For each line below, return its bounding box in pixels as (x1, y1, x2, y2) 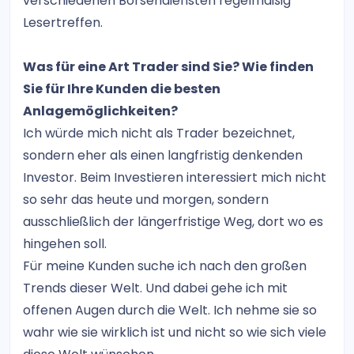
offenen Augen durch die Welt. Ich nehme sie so (23, 300, 317, 319)
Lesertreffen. (23, 13, 103, 32)
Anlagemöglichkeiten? (23, 101, 178, 120)
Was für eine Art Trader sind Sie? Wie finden (23, 57, 314, 76)
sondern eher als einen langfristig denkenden (23, 145, 303, 164)
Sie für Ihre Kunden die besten (23, 79, 220, 98)
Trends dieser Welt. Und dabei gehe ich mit (23, 278, 288, 297)
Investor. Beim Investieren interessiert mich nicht (23, 168, 326, 186)
